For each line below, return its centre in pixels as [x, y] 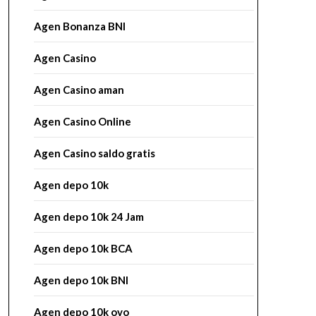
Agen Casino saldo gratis [94, 153]
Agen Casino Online [82, 121]
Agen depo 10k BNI [81, 280]
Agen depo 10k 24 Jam [89, 217]
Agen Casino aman [79, 90]
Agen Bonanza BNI [79, 26]
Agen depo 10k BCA [83, 248]
